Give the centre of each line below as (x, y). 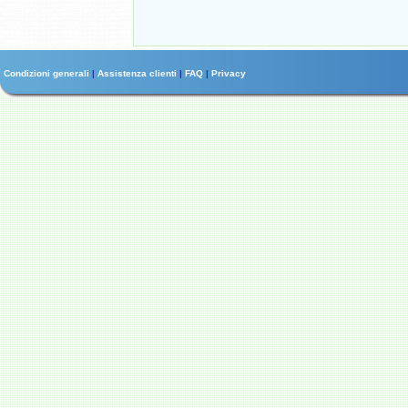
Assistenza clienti (138, 73)
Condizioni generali (48, 73)
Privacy (229, 73)
